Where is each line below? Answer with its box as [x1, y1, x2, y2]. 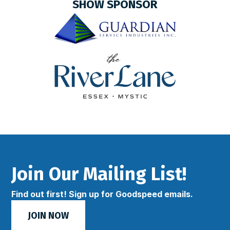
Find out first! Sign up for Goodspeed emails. [11, 189, 194, 200]
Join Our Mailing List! [11, 163, 187, 186]
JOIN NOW [28, 209, 69, 221]
